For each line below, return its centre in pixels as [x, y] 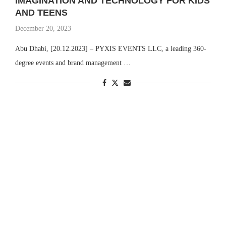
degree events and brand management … [73, 63]
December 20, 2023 [43, 29]
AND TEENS [41, 13]
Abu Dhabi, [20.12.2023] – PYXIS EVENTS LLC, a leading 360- [110, 49]
